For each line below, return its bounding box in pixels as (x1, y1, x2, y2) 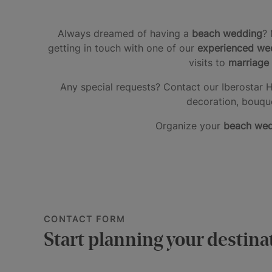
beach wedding (188, 27, 262, 39)
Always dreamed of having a (57, 27, 189, 39)
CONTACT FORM (44, 213, 125, 224)
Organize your (155, 119, 223, 132)
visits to (188, 56, 225, 69)
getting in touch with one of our (48, 41, 197, 54)
